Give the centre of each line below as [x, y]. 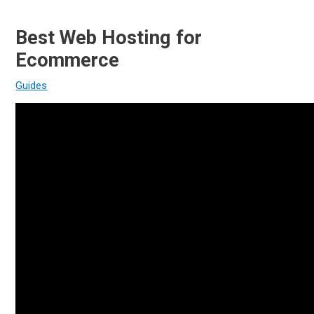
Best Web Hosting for [109, 37]
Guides [32, 85]
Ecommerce [68, 60]
